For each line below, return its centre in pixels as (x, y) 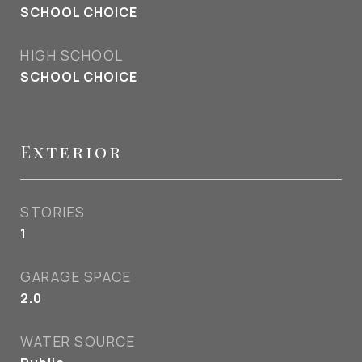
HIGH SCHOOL (72, 55)
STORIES (53, 212)
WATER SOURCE (78, 341)
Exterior (72, 151)
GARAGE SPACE (76, 277)
